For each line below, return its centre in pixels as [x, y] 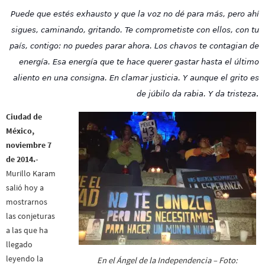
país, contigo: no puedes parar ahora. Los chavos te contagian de [134, 46]
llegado [19, 245]
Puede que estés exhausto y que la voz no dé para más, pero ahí [135, 14]
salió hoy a [25, 188]
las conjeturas [30, 216]
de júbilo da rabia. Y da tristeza [196, 93]
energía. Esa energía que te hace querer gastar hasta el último [139, 62]
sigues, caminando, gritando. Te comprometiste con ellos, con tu [135, 30]
